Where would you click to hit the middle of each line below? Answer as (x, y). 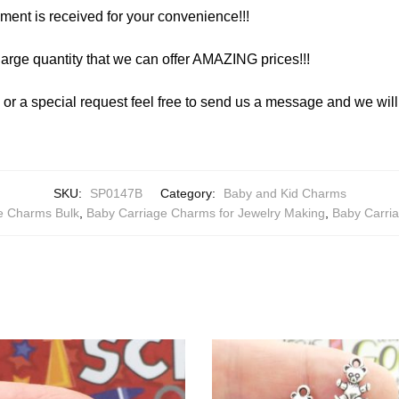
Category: (189, 194)
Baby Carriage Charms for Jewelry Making (206, 213)
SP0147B (116, 194)
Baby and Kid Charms (285, 194)
